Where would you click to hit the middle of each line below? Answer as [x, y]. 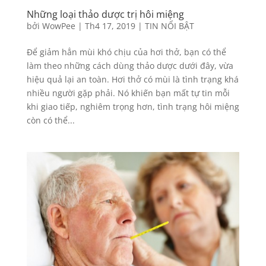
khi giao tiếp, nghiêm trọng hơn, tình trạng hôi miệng [133, 107]
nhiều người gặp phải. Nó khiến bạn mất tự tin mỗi [128, 93]
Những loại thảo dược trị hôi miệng [105, 15]
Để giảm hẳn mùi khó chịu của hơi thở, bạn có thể [126, 52]
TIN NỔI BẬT [169, 26]
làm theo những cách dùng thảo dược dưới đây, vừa [130, 66]
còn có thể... [50, 121]
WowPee [58, 26]
